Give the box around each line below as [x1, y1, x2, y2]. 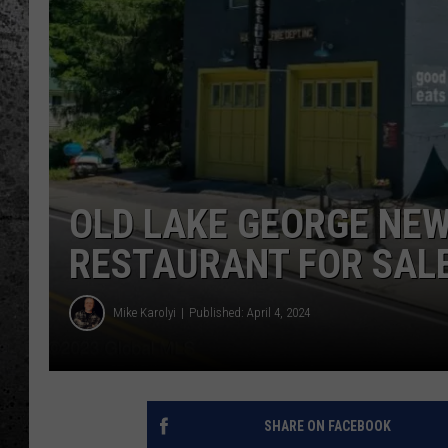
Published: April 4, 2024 [189, 305, 310, 321]
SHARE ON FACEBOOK [263, 417, 391, 434]
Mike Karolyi [113, 305, 176, 321]
